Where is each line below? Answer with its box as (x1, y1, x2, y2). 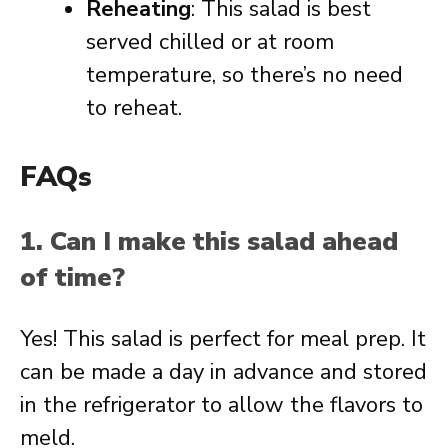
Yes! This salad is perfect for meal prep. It (20, 324, 426, 354)
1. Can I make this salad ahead (20, 224, 398, 259)
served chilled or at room (86, 27, 334, 57)
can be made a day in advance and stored (20, 357, 427, 387)
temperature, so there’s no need (86, 60, 403, 90)
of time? (20, 260, 125, 295)
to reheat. (86, 93, 182, 123)
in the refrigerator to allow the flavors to (20, 390, 423, 420)
